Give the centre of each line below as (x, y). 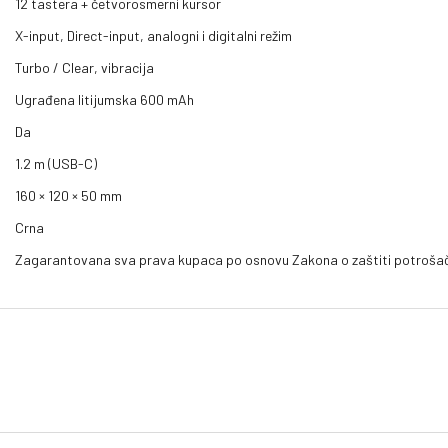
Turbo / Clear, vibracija (84, 67)
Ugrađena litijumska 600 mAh (104, 99)
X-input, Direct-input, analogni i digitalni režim (153, 35)
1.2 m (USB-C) (56, 163)
